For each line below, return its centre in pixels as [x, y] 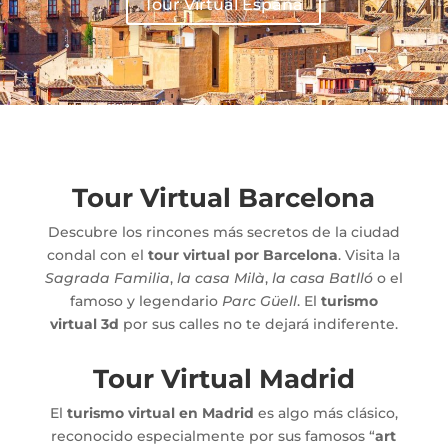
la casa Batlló [322, 277]
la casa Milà [220, 277]
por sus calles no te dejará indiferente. [258, 323]
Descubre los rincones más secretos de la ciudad [223, 231]
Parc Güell [259, 300]
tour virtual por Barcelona [243, 254]
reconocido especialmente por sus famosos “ [213, 435]
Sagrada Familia [107, 277]
